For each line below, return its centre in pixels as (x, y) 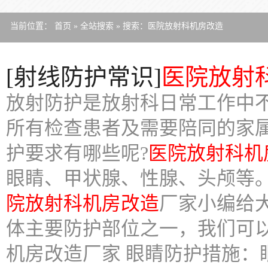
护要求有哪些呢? (77, 153)
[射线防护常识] (84, 77)
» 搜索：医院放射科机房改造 (168, 26)
